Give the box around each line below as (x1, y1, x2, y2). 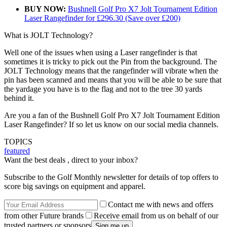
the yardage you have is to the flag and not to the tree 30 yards (4, 85, 202, 94)
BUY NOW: (24, 5, 66, 14)
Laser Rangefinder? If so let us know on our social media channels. (4, 120, 218, 129)
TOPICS (4, 137, 32, 146)
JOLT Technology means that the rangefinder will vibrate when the (4, 66, 218, 75)
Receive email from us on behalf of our (94, 211, 218, 220)
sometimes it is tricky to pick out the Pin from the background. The (4, 57, 217, 66)
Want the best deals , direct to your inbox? (4, 156, 138, 165)
